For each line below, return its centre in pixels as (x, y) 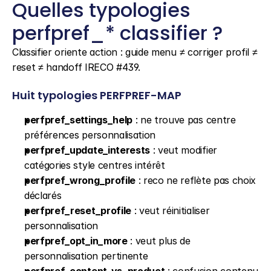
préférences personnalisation (90, 135)
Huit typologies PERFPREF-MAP (97, 95)
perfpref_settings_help (78, 120)
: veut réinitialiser (170, 211)
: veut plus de (159, 241)
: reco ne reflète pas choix (196, 180)
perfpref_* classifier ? (117, 33)
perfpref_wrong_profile (80, 180)
